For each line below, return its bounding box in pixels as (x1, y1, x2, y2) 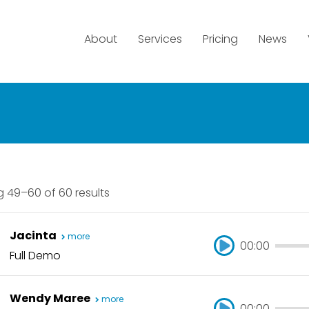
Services (138, 30, 182, 47)
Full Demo (10, 248, 61, 263)
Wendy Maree (10, 290, 92, 306)
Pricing (203, 30, 238, 47)
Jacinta (10, 228, 59, 243)
